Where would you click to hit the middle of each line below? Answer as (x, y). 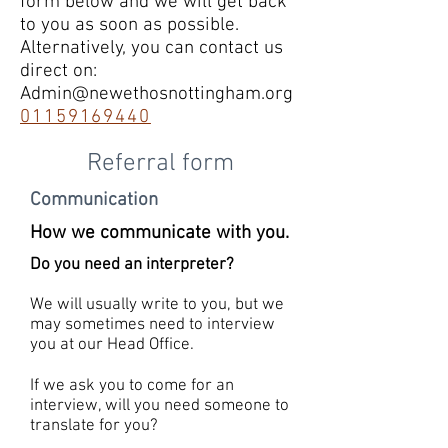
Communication (94, 200)
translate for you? (94, 426)
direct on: (58, 71)
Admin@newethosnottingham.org (156, 94)
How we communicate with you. (159, 233)
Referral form (160, 164)
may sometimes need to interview (152, 325)
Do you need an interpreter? (132, 265)
